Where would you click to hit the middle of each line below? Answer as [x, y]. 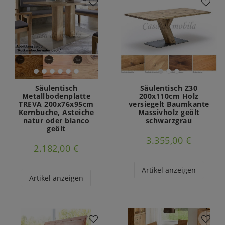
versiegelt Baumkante [169, 104]
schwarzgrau [169, 121]
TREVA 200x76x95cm [56, 104]
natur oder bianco [56, 121]
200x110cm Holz [169, 96]
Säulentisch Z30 [169, 88]
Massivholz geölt [169, 113]
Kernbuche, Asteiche [56, 113]
